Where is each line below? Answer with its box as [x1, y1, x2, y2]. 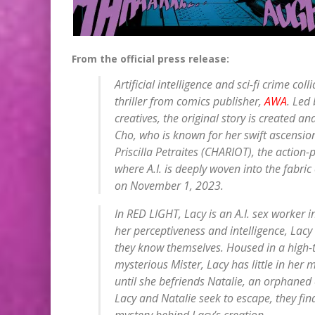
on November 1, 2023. [114, 177, 224, 193]
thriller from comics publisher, [114, 93, 264, 109]
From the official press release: [72, 51, 229, 65]
